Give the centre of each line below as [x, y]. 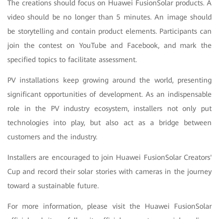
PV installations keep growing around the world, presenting [109, 80]
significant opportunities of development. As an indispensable [109, 94]
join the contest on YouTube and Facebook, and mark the [109, 45]
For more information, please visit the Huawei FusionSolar [109, 206]
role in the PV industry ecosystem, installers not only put [109, 108]
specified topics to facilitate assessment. [72, 59]
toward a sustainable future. [53, 186]
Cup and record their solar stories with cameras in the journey [109, 171]
